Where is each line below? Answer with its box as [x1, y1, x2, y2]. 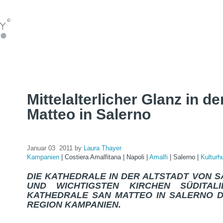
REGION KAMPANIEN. [27, 200, 121, 210]
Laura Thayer [84, 144, 121, 152]
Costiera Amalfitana [65, 153, 123, 161]
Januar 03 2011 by [27, 144, 84, 152]
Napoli [126, 153, 146, 161]
